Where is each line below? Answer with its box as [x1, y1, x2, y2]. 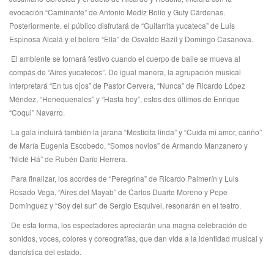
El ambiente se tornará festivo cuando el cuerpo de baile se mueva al [9, 53, 240, 64]
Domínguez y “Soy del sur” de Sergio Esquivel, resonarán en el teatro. [9, 200, 241, 210]
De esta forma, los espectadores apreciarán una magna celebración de [9, 220, 247, 230]
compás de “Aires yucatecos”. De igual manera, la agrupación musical [9, 67, 241, 77]
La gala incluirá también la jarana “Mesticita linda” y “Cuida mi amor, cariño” [9, 127, 262, 137]
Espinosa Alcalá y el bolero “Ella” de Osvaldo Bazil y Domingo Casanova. [9, 34, 253, 44]
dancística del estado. [9, 246, 81, 257]
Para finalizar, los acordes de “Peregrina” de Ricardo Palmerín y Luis [9, 173, 239, 183]
